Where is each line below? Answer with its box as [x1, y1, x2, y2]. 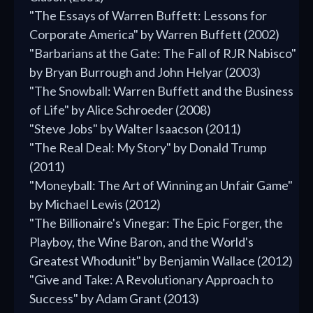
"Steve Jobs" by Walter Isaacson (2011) [29, 121, 241, 137]
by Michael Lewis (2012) [29, 196, 161, 212]
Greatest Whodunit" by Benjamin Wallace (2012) [29, 253, 293, 269]
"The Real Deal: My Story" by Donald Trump [29, 140, 267, 156]
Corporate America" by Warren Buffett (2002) [29, 27, 279, 43]
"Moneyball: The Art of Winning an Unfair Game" [29, 177, 293, 194]
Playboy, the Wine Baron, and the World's [29, 234, 254, 250]
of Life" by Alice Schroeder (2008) [29, 102, 211, 118]
